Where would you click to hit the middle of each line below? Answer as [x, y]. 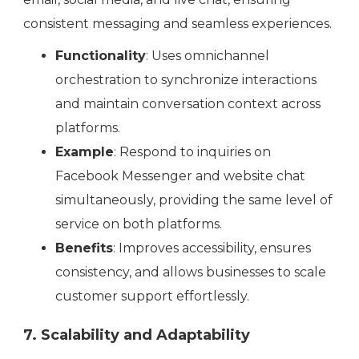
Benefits [84, 248]
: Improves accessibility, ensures [212, 248]
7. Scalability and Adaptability [137, 335]
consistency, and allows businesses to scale [191, 272]
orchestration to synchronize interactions [186, 80]
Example [85, 152]
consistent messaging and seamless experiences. [177, 24]
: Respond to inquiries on [192, 152]
